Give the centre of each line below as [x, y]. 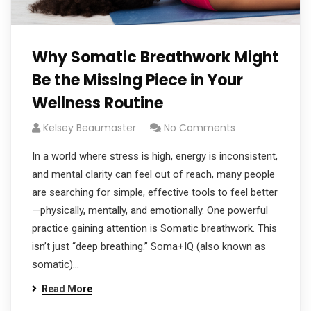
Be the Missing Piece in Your [137, 80]
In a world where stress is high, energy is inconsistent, [155, 156]
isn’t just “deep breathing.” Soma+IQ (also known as [149, 246]
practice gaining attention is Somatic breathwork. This [154, 228]
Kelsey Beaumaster [90, 128]
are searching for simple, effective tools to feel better [155, 192]
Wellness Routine [98, 103]
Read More [67, 289]
